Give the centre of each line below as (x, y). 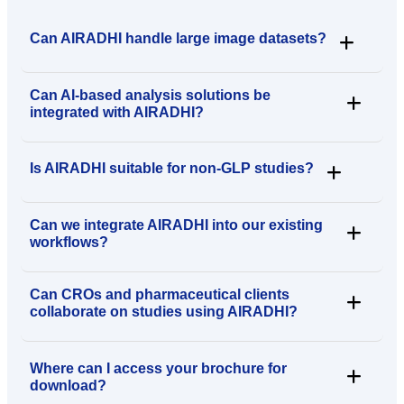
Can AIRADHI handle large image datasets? (178, 38)
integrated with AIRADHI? (117, 112)
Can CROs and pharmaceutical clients (160, 294)
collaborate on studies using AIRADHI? (164, 311)
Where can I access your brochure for (158, 368)
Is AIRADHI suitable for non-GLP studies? (172, 168)
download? (68, 385)
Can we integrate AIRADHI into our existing (176, 225)
